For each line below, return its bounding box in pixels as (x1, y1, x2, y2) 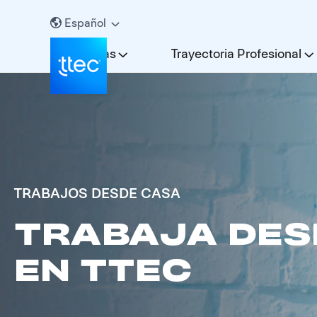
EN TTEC (14, 250, 192, 290)
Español (64, 15, 106, 30)
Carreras (65, 45, 116, 62)
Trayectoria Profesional (171, 45, 301, 62)
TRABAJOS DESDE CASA (14, 184, 180, 203)
